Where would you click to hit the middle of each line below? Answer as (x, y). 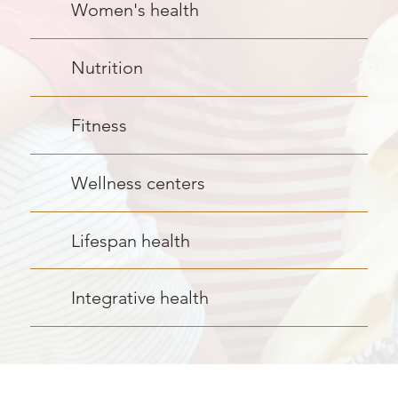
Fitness (102, 125)
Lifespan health (131, 240)
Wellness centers (139, 183)
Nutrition (107, 68)
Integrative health (140, 298)
